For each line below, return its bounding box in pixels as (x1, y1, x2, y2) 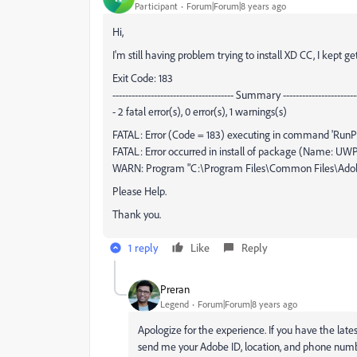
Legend (160, 297, 189, 310)
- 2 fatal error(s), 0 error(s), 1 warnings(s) (112, 104, 287, 118)
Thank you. (112, 207, 161, 221)
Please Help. (112, 184, 167, 198)
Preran (160, 281, 190, 296)
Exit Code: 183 (112, 71, 173, 84)
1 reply (128, 241, 159, 254)
